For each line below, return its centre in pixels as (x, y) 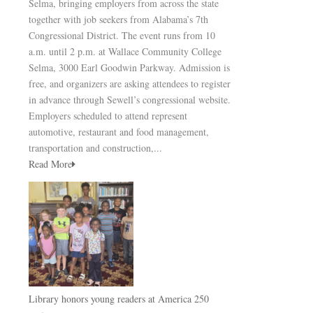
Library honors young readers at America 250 (119, 299)
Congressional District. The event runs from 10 (122, 35)
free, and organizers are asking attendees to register (130, 83)
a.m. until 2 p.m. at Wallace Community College (125, 51)
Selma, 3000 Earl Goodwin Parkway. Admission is (129, 67)
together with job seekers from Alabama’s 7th (118, 19)
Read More (50, 164)
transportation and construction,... (95, 148)
